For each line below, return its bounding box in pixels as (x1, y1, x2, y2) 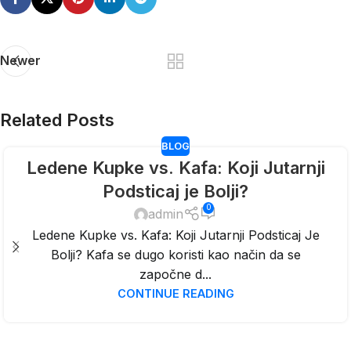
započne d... (139, 266, 212, 283)
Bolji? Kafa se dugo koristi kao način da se (50, 247, 301, 263)
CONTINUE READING (117, 287, 234, 301)
